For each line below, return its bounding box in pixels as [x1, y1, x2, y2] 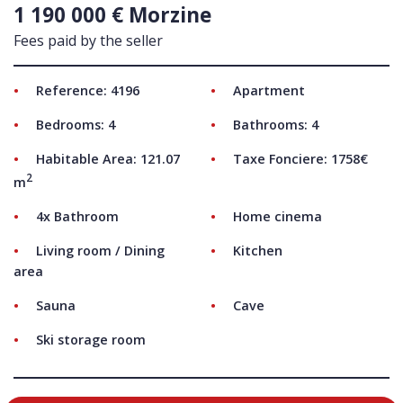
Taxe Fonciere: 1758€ [233, 150, 368, 168]
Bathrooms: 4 [233, 116, 318, 134]
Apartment [233, 82, 305, 100]
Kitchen [233, 242, 282, 260]
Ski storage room [36, 331, 146, 349]
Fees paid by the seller [13, 31, 163, 51]
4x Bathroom [36, 208, 119, 226]
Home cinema [233, 208, 322, 226]
